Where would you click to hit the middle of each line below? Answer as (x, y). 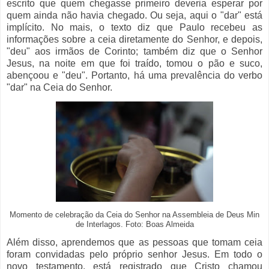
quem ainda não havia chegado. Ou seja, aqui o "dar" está (134, 16)
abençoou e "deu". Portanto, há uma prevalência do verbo (134, 76)
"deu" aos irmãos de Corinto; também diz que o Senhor (134, 52)
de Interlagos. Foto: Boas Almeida (134, 225)
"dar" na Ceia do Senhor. (59, 88)
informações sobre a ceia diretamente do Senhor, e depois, (134, 40)
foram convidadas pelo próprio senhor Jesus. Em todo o (134, 255)
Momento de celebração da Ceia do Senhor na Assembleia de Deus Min (134, 215)
